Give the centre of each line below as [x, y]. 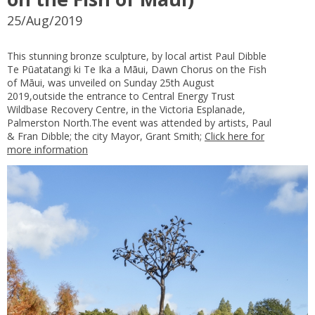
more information [47, 150]
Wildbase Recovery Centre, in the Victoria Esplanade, [126, 110]
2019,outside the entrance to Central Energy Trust [121, 96]
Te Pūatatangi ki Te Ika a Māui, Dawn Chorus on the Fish [137, 70]
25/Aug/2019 [45, 21]
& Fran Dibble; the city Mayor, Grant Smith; [106, 136]
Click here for [234, 136]
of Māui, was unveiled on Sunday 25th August [111, 83]
